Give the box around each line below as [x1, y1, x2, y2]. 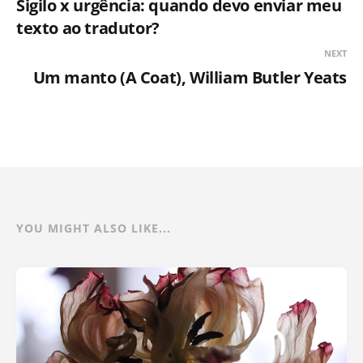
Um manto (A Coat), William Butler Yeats [32, 66, 347, 88]
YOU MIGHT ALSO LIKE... [16, 220, 171, 236]
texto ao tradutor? [16, 16, 160, 39]
